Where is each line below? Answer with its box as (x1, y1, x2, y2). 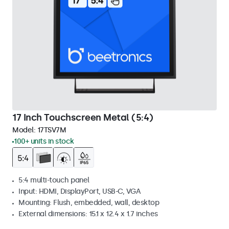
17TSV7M (37, 126, 66, 134)
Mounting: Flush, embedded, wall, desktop (18, 198, 159, 207)
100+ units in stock (14, 137, 74, 146)
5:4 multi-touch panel (18, 176, 89, 185)
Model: (12, 126, 37, 134)
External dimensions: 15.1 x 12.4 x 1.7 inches (18, 210, 158, 218)
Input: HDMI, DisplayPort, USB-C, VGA (18, 187, 141, 196)
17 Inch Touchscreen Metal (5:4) (12, 112, 153, 123)
